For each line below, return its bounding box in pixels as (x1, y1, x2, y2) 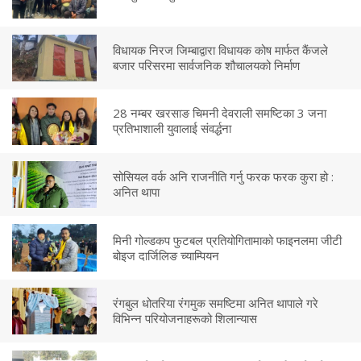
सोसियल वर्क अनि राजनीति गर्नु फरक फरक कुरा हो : (112, 168, 334, 185)
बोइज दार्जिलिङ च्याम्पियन (112, 247, 219, 263)
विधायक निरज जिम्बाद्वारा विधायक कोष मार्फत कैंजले (112, 41, 328, 58)
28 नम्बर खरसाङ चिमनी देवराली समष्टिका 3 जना (112, 105, 326, 122)
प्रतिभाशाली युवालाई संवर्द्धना (112, 120, 231, 137)
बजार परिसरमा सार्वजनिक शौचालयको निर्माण (112, 56, 300, 73)
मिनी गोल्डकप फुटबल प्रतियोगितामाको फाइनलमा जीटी (112, 231, 342, 248)
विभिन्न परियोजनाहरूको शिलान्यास (112, 310, 257, 327)
